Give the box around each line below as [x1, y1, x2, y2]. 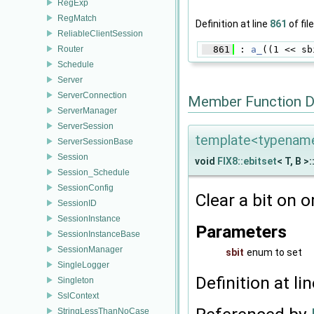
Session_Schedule [57, 167, 130, 177]
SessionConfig [57, 182, 114, 193]
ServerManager [57, 105, 117, 116]
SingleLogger [57, 259, 109, 270]
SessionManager [57, 244, 123, 254]
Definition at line [196, 18, 270, 29]
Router [57, 43, 83, 54]
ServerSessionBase [57, 136, 133, 146]
